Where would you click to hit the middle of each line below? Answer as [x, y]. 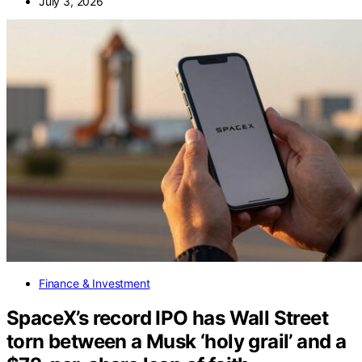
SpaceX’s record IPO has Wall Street [167, 318]
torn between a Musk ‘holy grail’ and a [177, 341]
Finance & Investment [95, 283]
